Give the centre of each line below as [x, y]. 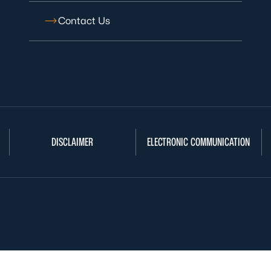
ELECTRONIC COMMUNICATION [199, 142]
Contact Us [84, 21]
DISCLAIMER [73, 142]
